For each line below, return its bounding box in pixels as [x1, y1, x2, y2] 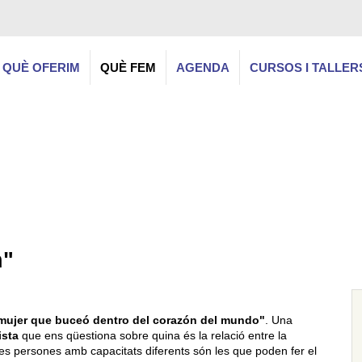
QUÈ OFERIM [2, 61, 80, 74]
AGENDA [176, 61, 229, 74]
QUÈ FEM [100, 61, 156, 74]
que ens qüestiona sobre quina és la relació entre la [19, 330, 287, 342]
